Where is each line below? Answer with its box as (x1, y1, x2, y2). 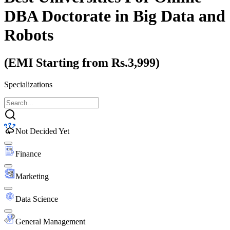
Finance (15, 149, 41, 158)
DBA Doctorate (4, 7, 111, 26)
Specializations (4, 80, 52, 89)
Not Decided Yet (15, 126, 69, 136)
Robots (4, 26, 53, 45)
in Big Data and (115, 7, 225, 26)
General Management (15, 217, 85, 226)
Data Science (15, 194, 58, 203)
